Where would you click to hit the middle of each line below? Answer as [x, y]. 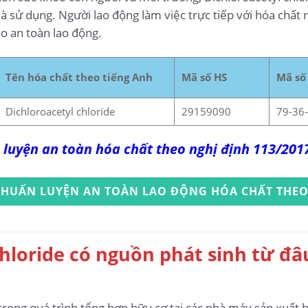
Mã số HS [204, 77]
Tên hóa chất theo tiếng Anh [79, 77]
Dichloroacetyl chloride [60, 112]
